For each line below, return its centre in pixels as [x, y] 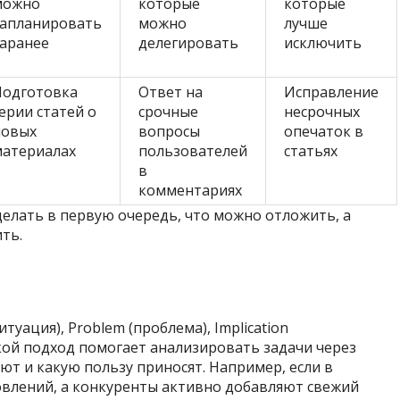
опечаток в [324, 132]
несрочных [322, 112]
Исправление [331, 92]
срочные [168, 112]
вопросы [169, 132]
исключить [323, 43]
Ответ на [171, 92]
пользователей [193, 151]
